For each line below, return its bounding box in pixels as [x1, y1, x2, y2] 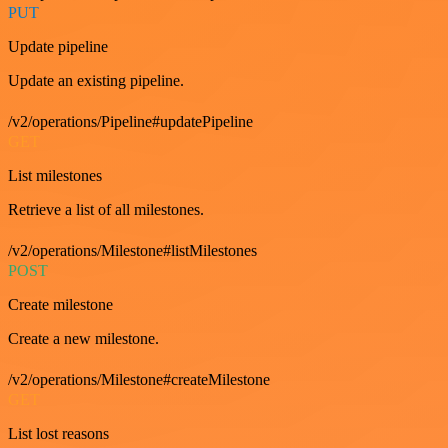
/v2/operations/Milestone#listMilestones [8, 242, 257, 259]
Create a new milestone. [8, 330, 159, 347]
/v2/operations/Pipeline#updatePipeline [8, 113, 253, 130]
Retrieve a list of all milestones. [8, 201, 204, 218]
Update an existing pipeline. [8, 72, 184, 89]
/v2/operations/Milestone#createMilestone [8, 371, 270, 388]
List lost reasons [8, 425, 109, 442]
